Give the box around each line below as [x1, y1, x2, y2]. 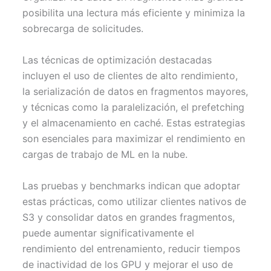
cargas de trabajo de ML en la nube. [22, 148, 188, 160]
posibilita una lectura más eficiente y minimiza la [22, 7, 246, 19]
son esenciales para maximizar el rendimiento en [22, 132, 246, 145]
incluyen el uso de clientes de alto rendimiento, [22, 69, 238, 82]
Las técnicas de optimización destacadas [22, 53, 212, 66]
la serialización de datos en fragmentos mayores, [22, 85, 249, 97]
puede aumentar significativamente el [22, 226, 195, 239]
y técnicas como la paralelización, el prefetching [22, 100, 245, 113]
